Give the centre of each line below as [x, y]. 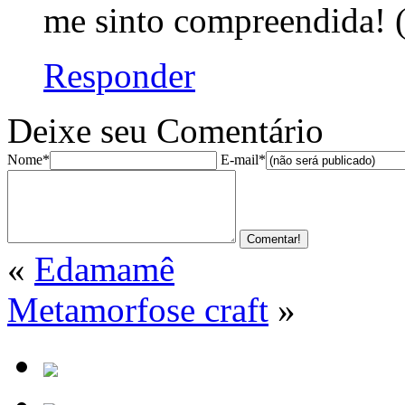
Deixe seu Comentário [165, 131]
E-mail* [243, 160]
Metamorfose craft [138, 310]
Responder [119, 75]
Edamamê [104, 269]
